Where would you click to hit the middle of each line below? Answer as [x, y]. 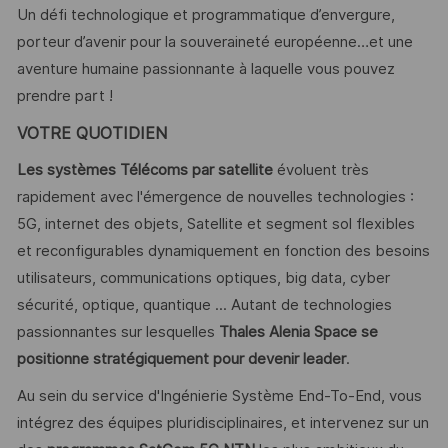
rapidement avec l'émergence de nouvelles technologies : [215, 197]
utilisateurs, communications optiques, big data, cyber [203, 278]
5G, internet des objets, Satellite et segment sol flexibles [215, 224]
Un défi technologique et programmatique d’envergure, [205, 15]
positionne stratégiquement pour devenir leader [181, 359]
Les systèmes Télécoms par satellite [144, 170]
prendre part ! [64, 96]
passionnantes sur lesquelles [117, 332]
